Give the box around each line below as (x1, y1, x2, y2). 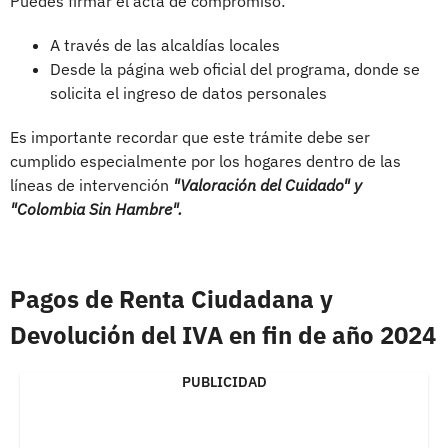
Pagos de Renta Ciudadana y (10, 282, 333, 315)
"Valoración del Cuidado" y (173, 174, 362, 195)
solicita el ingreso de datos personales (50, 82, 327, 103)
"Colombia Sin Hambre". (10, 198, 182, 219)
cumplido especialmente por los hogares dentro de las (10, 150, 401, 171)
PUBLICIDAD (181, 372, 267, 391)
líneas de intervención (10, 174, 173, 195)
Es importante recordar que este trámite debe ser (10, 126, 370, 147)
